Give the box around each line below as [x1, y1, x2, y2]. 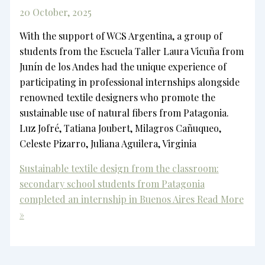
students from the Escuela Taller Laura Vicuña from [19, 44, 244, 57]
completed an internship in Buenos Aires [19, 192, 195, 205]
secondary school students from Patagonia [19, 177, 205, 190]
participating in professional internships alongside [19, 75, 240, 88]
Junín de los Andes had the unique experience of [19, 60, 227, 73]
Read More [194, 192, 244, 205]
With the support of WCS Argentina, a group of [19, 29, 222, 42]
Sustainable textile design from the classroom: [19, 161, 219, 174]
